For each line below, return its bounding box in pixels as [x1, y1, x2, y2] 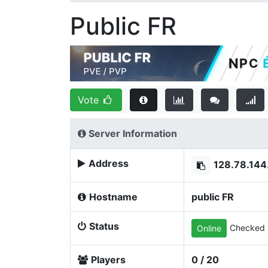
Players [91, 254, 126, 266]
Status [89, 220, 119, 232]
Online [197, 223, 221, 233]
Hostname [89, 191, 138, 203]
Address [89, 157, 129, 169]
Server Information [86, 127, 177, 139]
